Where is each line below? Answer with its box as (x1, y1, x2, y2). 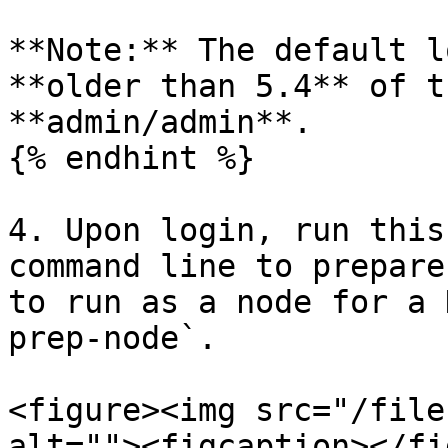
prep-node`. (8, 320, 217, 356)
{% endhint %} (8, 140, 255, 176)
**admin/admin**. (8, 104, 312, 140)
